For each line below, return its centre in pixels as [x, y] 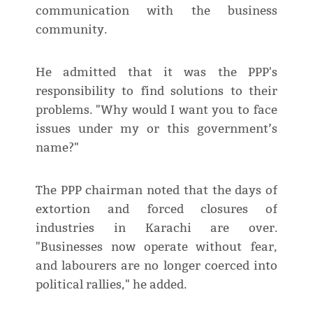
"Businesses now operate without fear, [156, 247]
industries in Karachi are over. [156, 228]
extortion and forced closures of [156, 210]
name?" [57, 148]
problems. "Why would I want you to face [156, 110]
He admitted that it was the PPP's [156, 73]
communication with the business [156, 11]
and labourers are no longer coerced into [156, 266]
